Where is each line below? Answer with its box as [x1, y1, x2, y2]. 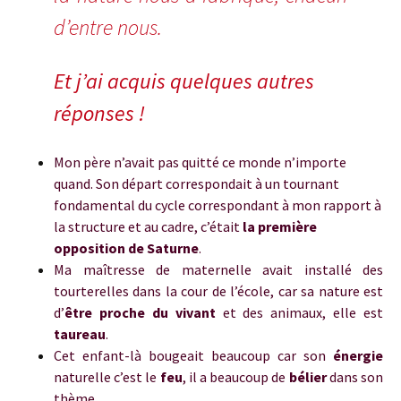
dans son [326, 368, 384, 386]
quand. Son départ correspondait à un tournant [54, 175, 339, 192]
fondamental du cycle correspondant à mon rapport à [54, 196, 381, 214]
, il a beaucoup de [182, 368, 289, 386]
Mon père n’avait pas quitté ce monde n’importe [54, 153, 346, 171]
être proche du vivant [64, 303, 216, 321]
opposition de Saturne [54, 239, 199, 257]
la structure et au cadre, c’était [54, 218, 243, 235]
